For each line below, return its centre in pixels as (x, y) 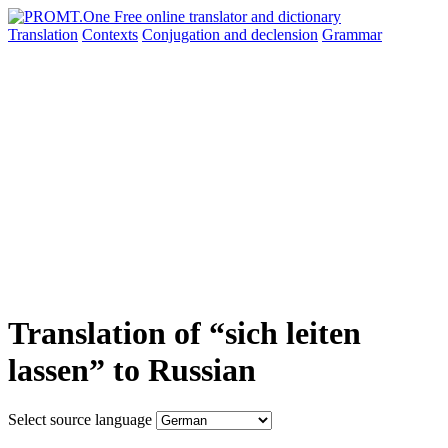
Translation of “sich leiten (184, 333)
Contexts (110, 34)
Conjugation (183, 34)
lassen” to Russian (132, 370)
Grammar (352, 34)
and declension (271, 34)
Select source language (80, 419)
